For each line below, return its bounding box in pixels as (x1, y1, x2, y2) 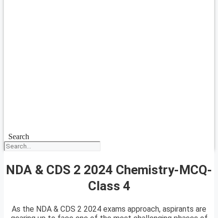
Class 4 (88, 178, 130, 193)
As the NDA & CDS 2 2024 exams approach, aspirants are (12, 204, 206, 214)
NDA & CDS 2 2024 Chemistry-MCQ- (6, 162, 212, 177)
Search (8, 132, 29, 141)
